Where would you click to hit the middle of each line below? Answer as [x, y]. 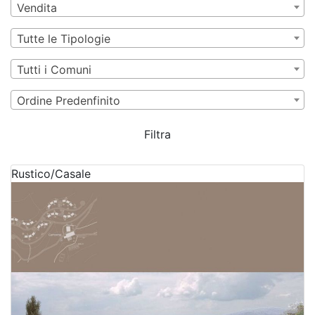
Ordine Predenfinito [69, 101]
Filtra [157, 134]
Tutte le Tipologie [64, 39]
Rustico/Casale [51, 174]
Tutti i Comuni [54, 70]
